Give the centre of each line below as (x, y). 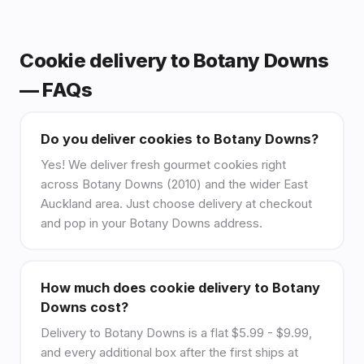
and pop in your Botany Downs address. (151, 223)
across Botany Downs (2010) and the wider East (174, 184)
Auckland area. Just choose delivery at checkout (176, 203)
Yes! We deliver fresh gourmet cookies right (163, 164)
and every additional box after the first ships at (169, 352)
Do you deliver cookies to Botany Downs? (179, 139)
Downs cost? (84, 307)
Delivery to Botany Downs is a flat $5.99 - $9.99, (176, 332)
